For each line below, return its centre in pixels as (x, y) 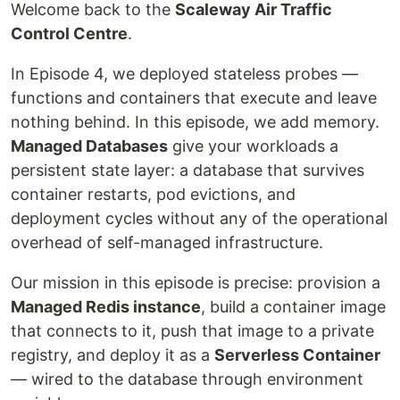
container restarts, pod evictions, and (153, 195)
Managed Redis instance (106, 307)
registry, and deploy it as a (112, 355)
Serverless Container (297, 355)
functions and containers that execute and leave (194, 98)
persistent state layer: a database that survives (187, 171)
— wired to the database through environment (187, 379)
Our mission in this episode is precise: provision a (196, 283)
